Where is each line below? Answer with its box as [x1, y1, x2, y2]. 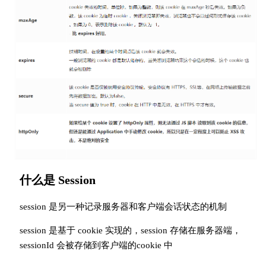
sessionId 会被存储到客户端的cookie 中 [19, 240, 173, 251]
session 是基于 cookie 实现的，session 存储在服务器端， [19, 226, 241, 236]
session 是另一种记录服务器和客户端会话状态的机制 [19, 202, 227, 212]
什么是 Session [19, 173, 96, 187]
